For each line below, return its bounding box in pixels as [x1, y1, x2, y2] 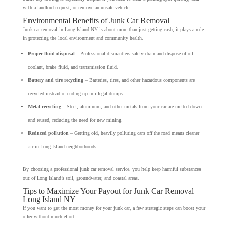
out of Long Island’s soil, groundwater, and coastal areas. [22, 175, 139, 181]
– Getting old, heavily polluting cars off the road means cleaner [68, 130, 199, 136]
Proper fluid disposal [27, 50, 75, 56]
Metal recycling [27, 103, 61, 109]
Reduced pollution [27, 130, 69, 136]
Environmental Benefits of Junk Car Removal [22, 16, 169, 25]
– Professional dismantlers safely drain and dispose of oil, [74, 50, 195, 56]
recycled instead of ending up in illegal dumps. [27, 90, 124, 96]
